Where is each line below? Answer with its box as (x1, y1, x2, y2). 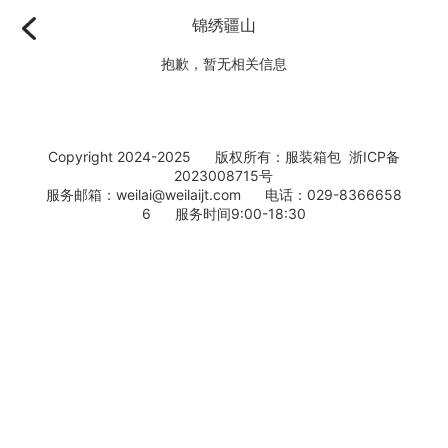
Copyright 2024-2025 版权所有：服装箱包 (47, 148, 349, 165)
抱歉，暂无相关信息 (161, 55, 287, 72)
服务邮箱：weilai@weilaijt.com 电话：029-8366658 (45, 186, 402, 203)
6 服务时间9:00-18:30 (141, 205, 306, 222)
